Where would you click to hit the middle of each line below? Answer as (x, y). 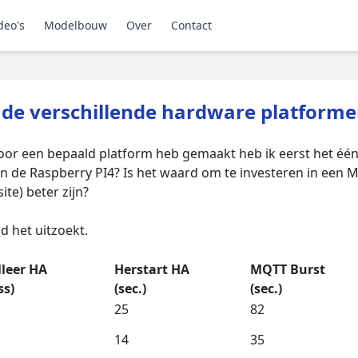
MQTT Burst (288, 269)
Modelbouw (76, 25)
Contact (191, 25)
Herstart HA (152, 269)
